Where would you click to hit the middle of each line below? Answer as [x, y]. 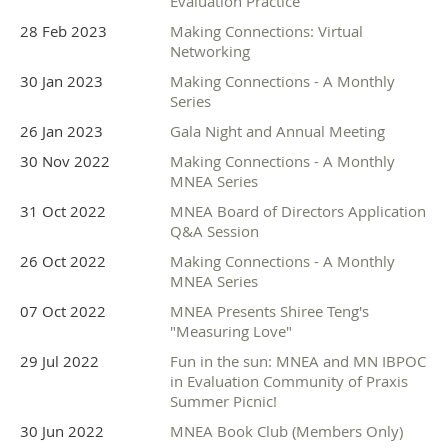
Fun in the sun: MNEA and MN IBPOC [298, 361]
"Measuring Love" [231, 331]
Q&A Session [214, 231]
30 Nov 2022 [65, 161]
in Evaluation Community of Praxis [289, 381]
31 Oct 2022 [63, 211]
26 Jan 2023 [61, 131]
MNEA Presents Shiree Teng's [269, 311]
